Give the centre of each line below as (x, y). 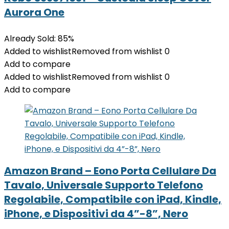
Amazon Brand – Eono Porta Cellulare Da (110, 171)
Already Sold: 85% (39, 39)
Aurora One (34, 12)
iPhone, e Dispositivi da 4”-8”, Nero (96, 214)
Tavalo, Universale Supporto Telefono (104, 185)
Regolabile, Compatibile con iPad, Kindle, (113, 199)
